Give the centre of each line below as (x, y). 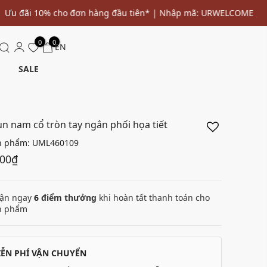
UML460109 (55, 143)
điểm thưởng (68, 198)
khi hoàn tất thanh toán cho (153, 198)
